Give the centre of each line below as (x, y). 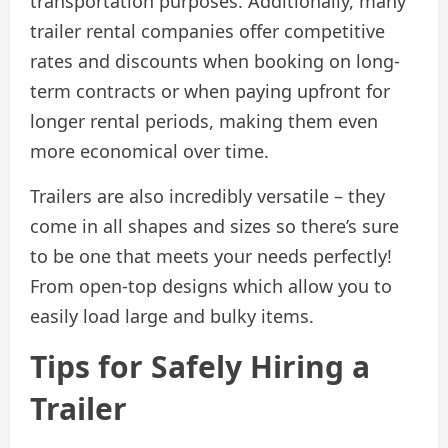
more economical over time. (152, 150)
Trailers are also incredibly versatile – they (207, 195)
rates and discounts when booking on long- (215, 60)
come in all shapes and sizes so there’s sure (214, 225)
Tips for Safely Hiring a (200, 366)
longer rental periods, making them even (204, 120)
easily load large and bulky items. (172, 315)
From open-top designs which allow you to (211, 285)
